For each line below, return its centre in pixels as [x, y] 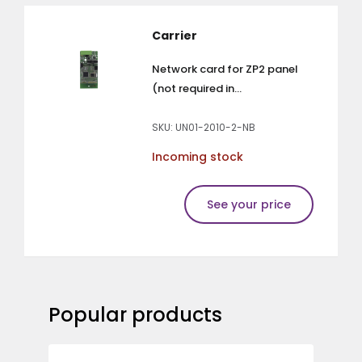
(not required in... [197, 88]
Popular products [135, 314]
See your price [249, 204]
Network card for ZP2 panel [225, 69]
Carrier [175, 35]
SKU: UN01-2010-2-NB [204, 127]
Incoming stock [198, 156]
